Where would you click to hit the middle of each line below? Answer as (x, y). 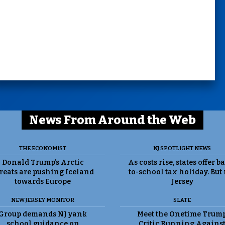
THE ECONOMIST (43, 149)
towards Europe (43, 182)
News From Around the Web (113, 120)
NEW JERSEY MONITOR (43, 200)
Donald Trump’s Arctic (43, 163)
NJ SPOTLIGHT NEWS (182, 149)
